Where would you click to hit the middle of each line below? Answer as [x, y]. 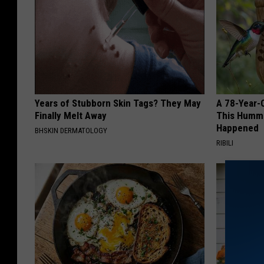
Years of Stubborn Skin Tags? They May [118, 103]
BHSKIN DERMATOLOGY [71, 131]
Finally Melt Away [71, 116]
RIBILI [225, 143]
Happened [238, 128]
